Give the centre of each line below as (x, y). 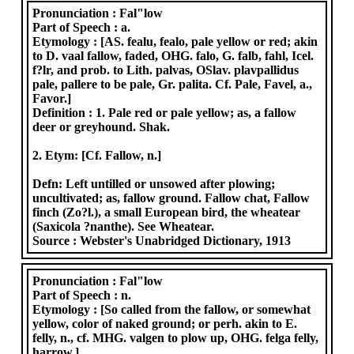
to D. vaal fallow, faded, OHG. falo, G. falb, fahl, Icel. (173, 56)
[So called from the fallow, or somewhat (206, 309)
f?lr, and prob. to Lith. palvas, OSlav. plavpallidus (166, 70)
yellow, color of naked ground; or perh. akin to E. (165, 324)
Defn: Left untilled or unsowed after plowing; (154, 184)
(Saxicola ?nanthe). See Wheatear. (124, 226)
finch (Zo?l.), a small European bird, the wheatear (167, 212)
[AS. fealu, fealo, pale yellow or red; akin (209, 41)
